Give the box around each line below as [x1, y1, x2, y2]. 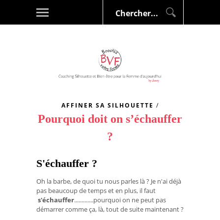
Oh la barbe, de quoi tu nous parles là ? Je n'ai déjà [36, 176, 181, 186]
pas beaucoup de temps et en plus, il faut [36, 186, 156, 195]
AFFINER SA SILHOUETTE [61, 101, 154, 110]
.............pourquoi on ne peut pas [74, 195, 166, 204]
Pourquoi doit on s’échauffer [38, 112, 182, 125]
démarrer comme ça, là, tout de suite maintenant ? [36, 204, 184, 214]
